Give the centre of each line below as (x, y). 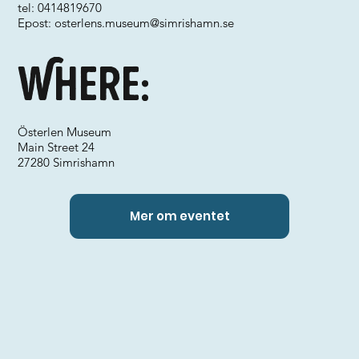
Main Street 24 (56, 147)
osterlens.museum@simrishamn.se (145, 23)
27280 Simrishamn (67, 162)
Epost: (36, 23)
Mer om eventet (179, 216)
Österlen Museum (65, 132)
